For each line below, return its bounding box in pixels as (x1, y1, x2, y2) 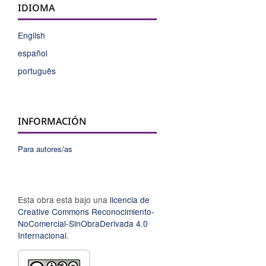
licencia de (110, 194, 150, 206)
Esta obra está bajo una (18, 194, 110, 206)
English (18, 29, 45, 42)
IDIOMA (18, 1, 55, 15)
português (18, 65, 56, 77)
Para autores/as (18, 143, 72, 155)
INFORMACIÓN (18, 115, 86, 128)
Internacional (18, 229, 66, 242)
